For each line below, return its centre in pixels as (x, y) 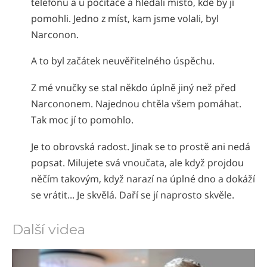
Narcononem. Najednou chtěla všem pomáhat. (136, 103)
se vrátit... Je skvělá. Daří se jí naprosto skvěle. (133, 195)
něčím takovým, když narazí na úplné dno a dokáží (143, 178)
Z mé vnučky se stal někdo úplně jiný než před (133, 87)
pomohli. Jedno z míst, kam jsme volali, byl (125, 18)
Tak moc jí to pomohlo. (82, 119)
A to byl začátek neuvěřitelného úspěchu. (123, 61)
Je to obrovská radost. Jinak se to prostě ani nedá (141, 146)
